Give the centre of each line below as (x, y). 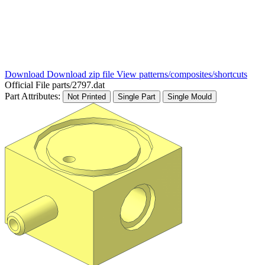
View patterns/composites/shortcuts (182, 74)
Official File (28, 85)
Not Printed (87, 97)
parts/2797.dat (78, 85)
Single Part (137, 97)
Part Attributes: (34, 96)
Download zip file (82, 74)
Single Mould (190, 97)
